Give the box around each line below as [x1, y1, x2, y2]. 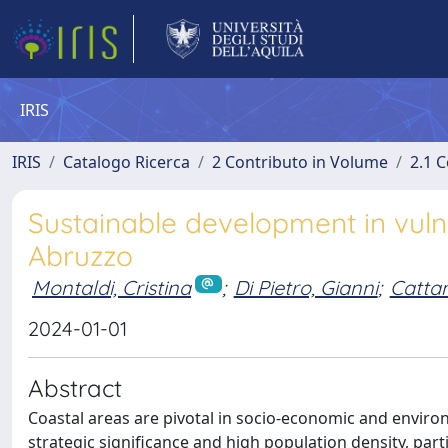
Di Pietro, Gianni [233, 275, 378, 300]
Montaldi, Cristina [32, 275, 191, 300]
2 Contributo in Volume [212, 151, 388, 173]
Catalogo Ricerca [63, 151, 190, 173]
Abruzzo [28, 238, 133, 273]
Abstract [28, 372, 122, 403]
